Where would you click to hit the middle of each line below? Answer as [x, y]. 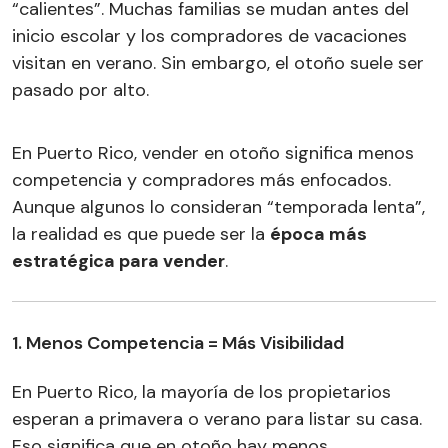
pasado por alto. [80, 89]
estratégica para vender [118, 260]
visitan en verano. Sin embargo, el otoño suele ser [218, 62]
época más [318, 233]
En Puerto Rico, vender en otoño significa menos [213, 152]
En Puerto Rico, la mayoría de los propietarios [201, 391]
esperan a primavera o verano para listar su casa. [217, 418]
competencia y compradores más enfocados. [201, 179]
